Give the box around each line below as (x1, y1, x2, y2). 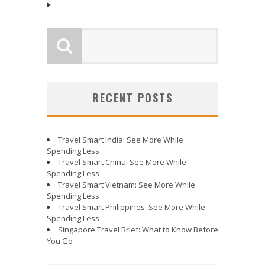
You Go (47, 235, 73, 246)
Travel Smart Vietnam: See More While (58, 179, 195, 190)
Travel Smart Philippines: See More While (58, 201, 205, 212)
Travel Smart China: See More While (58, 156, 186, 167)
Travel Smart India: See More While (58, 134, 183, 145)
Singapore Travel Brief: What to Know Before (58, 224, 218, 235)
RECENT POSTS (92, 89, 173, 105)
